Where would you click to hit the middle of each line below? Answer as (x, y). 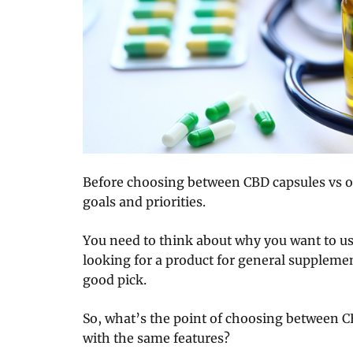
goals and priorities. (144, 201)
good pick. (115, 279)
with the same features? (156, 338)
